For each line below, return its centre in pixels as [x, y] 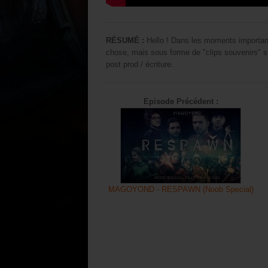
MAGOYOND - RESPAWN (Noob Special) [181, 189]
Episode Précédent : [181, 101]
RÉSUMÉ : [125, 40]
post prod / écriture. [140, 64]
